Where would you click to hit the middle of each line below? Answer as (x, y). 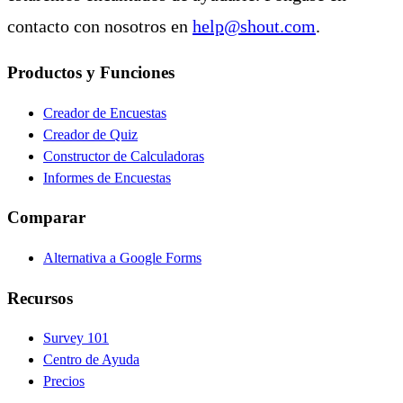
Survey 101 (76, 338)
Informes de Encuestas (107, 177)
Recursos (40, 298)
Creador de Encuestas (105, 112)
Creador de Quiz (90, 134)
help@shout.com (254, 26)
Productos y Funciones (91, 72)
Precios (64, 381)
